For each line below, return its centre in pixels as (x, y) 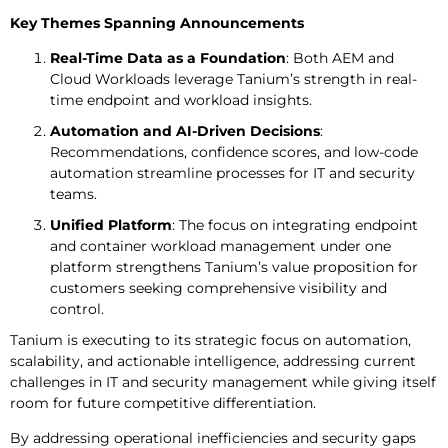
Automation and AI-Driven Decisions (185, 130)
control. (77, 308)
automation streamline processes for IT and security (232, 172)
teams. (73, 193)
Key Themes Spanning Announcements (157, 22)
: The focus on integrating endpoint (295, 224)
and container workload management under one (220, 245)
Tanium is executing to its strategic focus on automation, (210, 339)
